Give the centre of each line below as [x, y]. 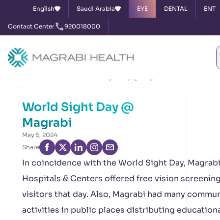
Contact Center [31, 26]
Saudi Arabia [96, 9]
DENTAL [176, 9]
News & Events [55, 77]
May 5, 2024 [40, 135]
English [43, 9]
